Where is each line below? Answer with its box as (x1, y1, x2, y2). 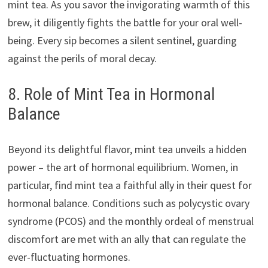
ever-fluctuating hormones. (7, 250, 130, 264)
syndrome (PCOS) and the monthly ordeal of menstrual (7, 214, 254, 229)
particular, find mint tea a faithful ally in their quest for (7, 178, 252, 193)
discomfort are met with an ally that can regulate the (7, 232, 246, 246)
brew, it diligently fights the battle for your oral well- (7, 16, 242, 30)
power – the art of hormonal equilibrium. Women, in (7, 160, 238, 175)
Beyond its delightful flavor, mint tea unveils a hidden (7, 142, 246, 157)
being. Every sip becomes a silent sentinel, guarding (7, 33, 237, 48)
